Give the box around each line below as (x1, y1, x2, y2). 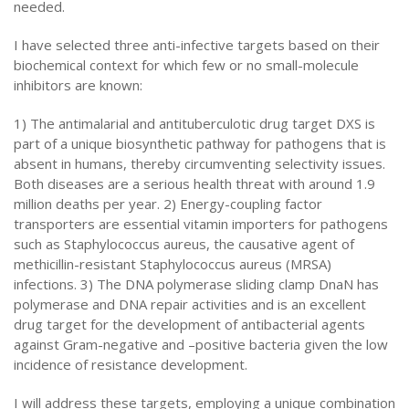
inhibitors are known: (14, 76, 142, 94)
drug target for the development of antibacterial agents (14, 315, 365, 333)
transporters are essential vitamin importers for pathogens (14, 215, 388, 233)
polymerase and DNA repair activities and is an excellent (14, 295, 366, 313)
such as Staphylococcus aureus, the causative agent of (14, 235, 354, 253)
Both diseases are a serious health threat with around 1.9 (14, 174, 375, 193)
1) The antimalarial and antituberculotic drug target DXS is (14, 114, 375, 132)
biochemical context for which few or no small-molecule (14, 56, 359, 74)
